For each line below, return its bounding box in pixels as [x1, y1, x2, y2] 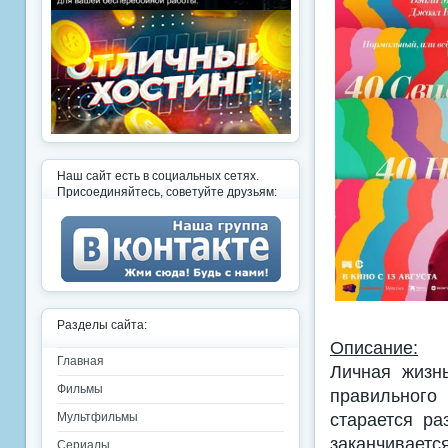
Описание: [330, 336, 418, 358]
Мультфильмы [57, 410, 138, 424]
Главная [57, 354, 104, 368]
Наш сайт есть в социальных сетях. [57, 169, 259, 183]
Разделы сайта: [57, 318, 147, 332]
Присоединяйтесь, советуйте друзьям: [57, 185, 277, 199]
